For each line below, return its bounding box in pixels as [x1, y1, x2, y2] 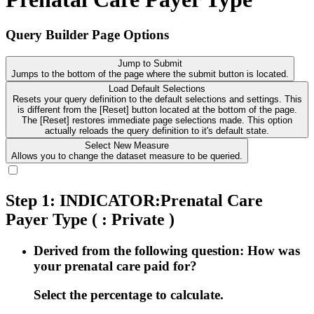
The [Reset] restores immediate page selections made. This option [22, 115, 108, 126]
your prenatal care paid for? [34, 258, 197, 273]
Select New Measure [85, 140, 169, 151]
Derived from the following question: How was [34, 243, 300, 258]
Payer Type [6, 210, 88, 229]
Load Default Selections [109, 83, 205, 95]
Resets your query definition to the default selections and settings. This [12, 94, 229, 105]
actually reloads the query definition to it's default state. [79, 125, 269, 137]
